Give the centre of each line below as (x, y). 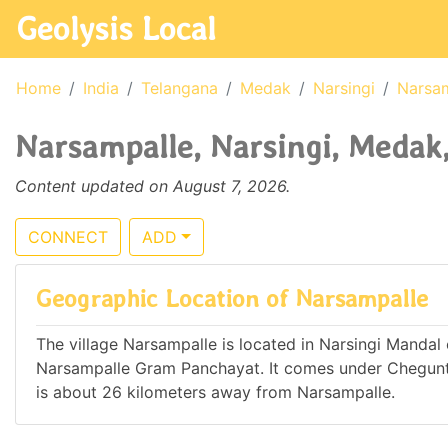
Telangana (179, 88)
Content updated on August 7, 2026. (152, 186)
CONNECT (68, 237)
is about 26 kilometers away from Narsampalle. (215, 392)
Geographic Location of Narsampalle (232, 298)
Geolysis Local (116, 28)
